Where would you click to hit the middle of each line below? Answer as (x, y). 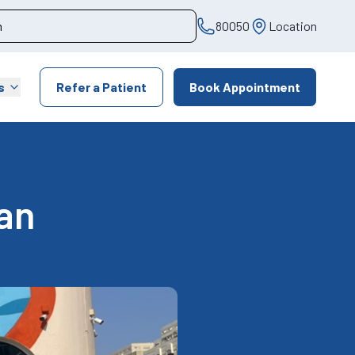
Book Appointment (245, 87)
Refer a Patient (101, 87)
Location (293, 26)
